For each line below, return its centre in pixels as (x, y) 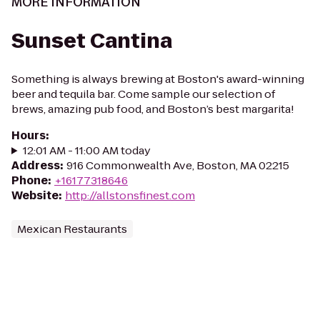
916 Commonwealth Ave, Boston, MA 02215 (178, 165)
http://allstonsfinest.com (130, 195)
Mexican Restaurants (72, 229)
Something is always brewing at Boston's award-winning (158, 79)
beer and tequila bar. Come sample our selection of (144, 94)
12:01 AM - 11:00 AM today (86, 150)
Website (35, 195)
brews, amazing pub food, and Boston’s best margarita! (153, 109)
